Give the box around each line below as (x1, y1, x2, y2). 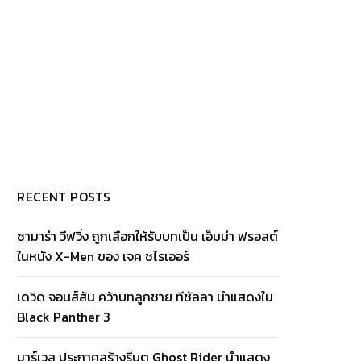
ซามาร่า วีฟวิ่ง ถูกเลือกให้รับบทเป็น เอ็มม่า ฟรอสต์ (17, 226, 279, 246)
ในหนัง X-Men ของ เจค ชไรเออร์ (17, 247, 190, 266)
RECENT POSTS (17, 187, 111, 206)
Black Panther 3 (17, 307, 111, 326)
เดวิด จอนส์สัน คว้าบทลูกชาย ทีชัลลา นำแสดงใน (17, 287, 274, 306)
